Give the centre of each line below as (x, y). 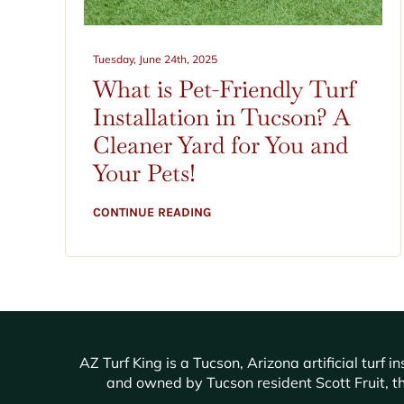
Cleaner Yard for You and (220, 145)
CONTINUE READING (151, 212)
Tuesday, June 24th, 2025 (155, 60)
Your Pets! (144, 173)
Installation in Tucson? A (220, 117)
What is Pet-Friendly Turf (224, 89)
